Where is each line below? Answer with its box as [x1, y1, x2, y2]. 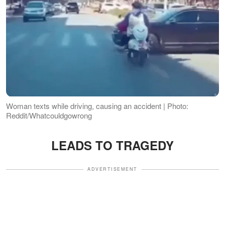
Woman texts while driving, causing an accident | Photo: [6, 100, 188, 111]
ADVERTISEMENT [87, 166, 138, 173]
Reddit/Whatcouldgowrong [6, 110, 92, 121]
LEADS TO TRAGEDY [51, 137, 174, 154]
